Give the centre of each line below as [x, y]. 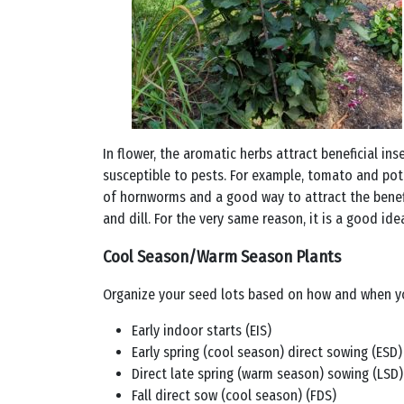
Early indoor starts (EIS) [202, 331]
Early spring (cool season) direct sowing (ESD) [267, 352]
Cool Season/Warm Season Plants [222, 257]
